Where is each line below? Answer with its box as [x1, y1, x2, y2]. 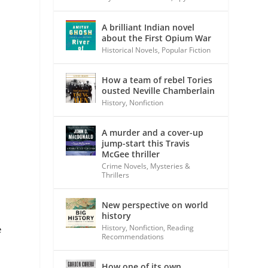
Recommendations [102, 231, 165, 242]
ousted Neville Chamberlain [102, 84, 215, 96]
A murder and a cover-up [102, 126, 204, 138]
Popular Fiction [162, 44, 211, 55]
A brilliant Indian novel [102, 21, 195, 33]
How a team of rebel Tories [102, 74, 213, 86]
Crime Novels [102, 160, 147, 171]
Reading [167, 222, 194, 233]
